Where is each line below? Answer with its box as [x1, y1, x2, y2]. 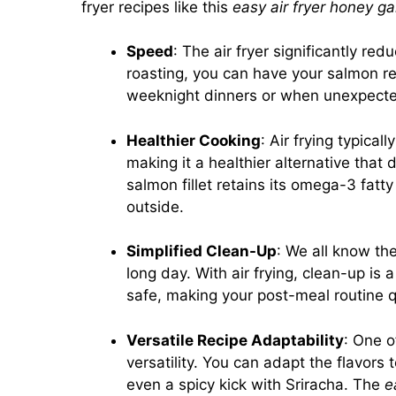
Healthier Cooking [126, 131, 261, 149]
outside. [126, 197, 184, 216]
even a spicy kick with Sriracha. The [126, 375, 385, 393]
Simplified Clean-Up [126, 242, 277, 261]
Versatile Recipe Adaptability [126, 331, 344, 349]
